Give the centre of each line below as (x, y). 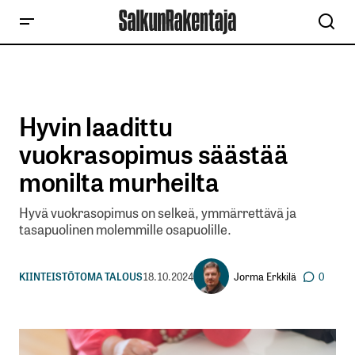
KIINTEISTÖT (50, 276)
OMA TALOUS (111, 276)
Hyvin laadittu (96, 125)
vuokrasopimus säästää (154, 153)
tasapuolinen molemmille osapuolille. (125, 229)
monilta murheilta (119, 181)
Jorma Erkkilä (265, 276)
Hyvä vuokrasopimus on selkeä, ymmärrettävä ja (158, 212)
